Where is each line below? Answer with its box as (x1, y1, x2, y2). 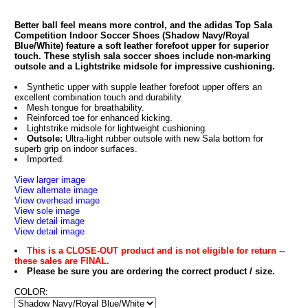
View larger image (14, 175, 85, 185)
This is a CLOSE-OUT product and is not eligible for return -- (26, 245, 285, 256)
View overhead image (14, 195, 100, 206)
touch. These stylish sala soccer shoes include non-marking (14, 51, 271, 61)
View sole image (14, 206, 80, 216)
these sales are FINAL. (14, 256, 109, 266)
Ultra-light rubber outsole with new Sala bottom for (62, 133, 263, 144)
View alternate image (14, 185, 98, 195)
